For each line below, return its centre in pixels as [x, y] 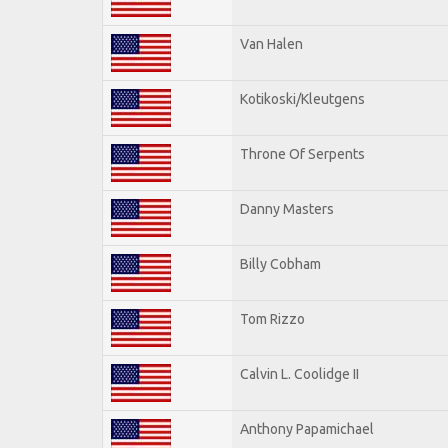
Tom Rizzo [272, 318]
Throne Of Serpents [302, 153]
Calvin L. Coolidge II [299, 373]
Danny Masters [287, 208]
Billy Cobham [280, 263]
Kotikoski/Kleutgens [302, 98]
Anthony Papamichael [307, 428]
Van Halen [271, 43]
